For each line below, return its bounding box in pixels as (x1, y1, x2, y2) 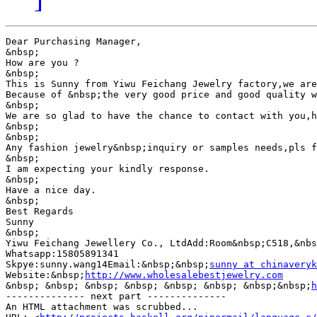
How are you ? (6, 57, 79, 69)
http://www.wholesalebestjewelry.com (85, 270, 283, 281)
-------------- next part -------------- (6, 291, 226, 302)
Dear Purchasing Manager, (6, 36, 142, 47)
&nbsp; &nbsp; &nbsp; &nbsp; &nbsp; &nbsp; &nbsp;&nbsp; (6, 280, 311, 292)
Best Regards (6, 206, 74, 217)
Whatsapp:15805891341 (6, 248, 119, 260)
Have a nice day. (6, 185, 96, 196)
